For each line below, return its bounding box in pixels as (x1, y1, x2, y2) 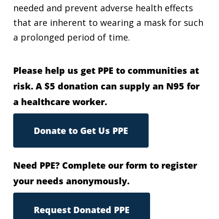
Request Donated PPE (33, 204, 130, 216)
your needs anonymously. (13, 175, 130, 187)
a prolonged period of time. (13, 31, 132, 43)
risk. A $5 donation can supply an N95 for (13, 80, 199, 92)
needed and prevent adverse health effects (13, 2, 193, 14)
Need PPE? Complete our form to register (13, 159, 197, 171)
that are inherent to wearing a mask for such (13, 17, 203, 28)
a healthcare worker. (13, 96, 107, 108)
